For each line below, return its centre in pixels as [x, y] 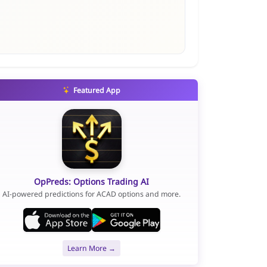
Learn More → [92, 248]
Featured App [96, 90]
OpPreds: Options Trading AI [92, 181]
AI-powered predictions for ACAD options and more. [92, 194]
